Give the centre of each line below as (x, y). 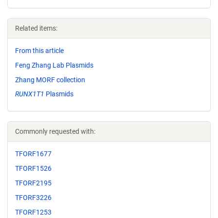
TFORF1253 (33, 212)
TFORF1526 (33, 169)
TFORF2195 (33, 183)
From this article (39, 51)
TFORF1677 (33, 154)
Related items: (36, 28)
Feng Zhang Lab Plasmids (54, 65)
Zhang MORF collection (50, 80)
